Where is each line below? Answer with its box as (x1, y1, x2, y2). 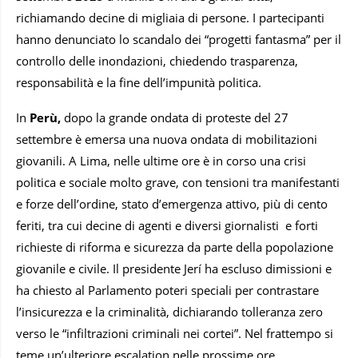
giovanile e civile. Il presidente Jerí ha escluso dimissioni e (16, 261, 332, 277)
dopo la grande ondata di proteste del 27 (61, 109, 288, 126)
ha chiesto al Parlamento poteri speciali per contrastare (16, 282, 319, 299)
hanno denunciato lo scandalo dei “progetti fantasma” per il (16, 31, 341, 48)
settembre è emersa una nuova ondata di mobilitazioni (16, 131, 317, 148)
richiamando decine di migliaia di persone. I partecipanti (16, 10, 324, 26)
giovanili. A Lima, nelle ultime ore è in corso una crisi (16, 153, 306, 169)
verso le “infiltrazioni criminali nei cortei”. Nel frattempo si (16, 325, 333, 342)
